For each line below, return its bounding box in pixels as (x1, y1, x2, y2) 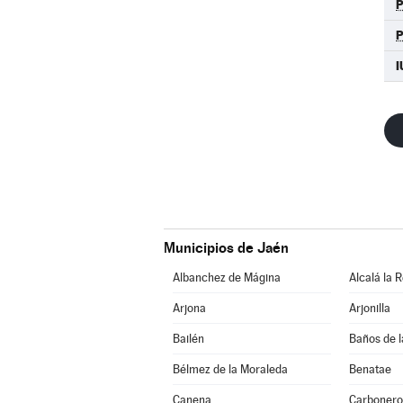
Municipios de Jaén (164, 239, 289, 256)
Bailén (172, 332, 204, 345)
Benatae (348, 363, 391, 376)
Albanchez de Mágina (172, 271, 281, 284)
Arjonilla (348, 301, 390, 315)
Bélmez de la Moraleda (172, 363, 288, 376)
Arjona (172, 301, 206, 315)
